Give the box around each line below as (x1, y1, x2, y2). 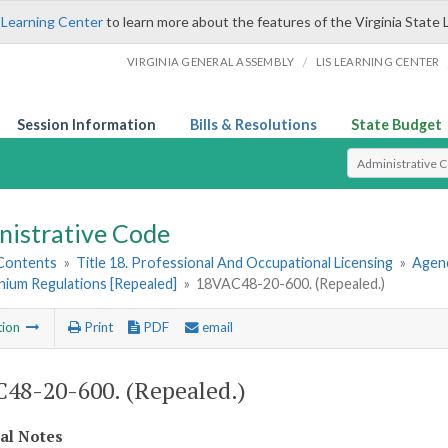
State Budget (351, 116, 442, 133)
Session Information (17, 116, 156, 133)
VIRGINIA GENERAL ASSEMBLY (127, 55, 295, 68)
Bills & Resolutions (190, 116, 317, 133)
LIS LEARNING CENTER (315, 55, 440, 68)
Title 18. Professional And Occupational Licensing (76, 254, 394, 272)
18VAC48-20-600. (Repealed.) (196, 275, 386, 293)
